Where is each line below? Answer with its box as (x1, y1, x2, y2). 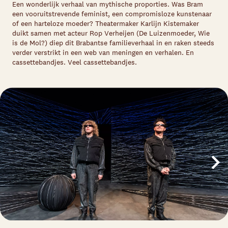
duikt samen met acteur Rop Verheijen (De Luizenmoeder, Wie (12, 28, 210, 38)
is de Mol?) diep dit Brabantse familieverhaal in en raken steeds (12, 38, 214, 47)
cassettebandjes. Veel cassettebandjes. (12, 58, 137, 67)
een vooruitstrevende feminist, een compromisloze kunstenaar (12, 9, 212, 18)
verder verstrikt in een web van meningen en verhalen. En (12, 48, 194, 57)
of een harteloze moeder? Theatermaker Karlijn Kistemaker (12, 19, 199, 28)
